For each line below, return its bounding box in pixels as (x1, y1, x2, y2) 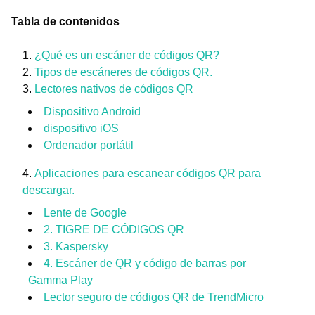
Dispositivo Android (44, 105, 141, 117)
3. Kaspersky (44, 240, 108, 252)
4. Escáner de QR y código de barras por (44, 257, 246, 269)
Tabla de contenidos (11, 15, 120, 27)
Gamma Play (28, 274, 93, 286)
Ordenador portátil (44, 139, 134, 151)
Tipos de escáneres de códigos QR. (34, 66, 212, 78)
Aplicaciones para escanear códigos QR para (34, 167, 261, 179)
